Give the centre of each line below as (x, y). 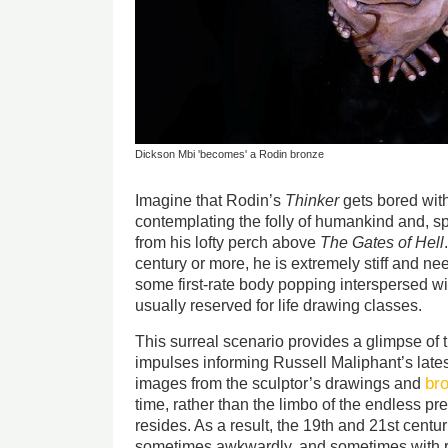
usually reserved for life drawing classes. (281, 305)
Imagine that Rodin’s (210, 200)
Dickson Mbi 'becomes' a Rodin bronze (230, 154)
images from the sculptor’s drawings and (280, 384)
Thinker (312, 200)
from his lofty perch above (228, 242)
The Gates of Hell (382, 242)
